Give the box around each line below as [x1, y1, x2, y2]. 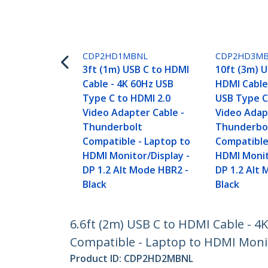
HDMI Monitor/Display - [83, 149, 190, 163]
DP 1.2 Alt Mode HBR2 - [83, 163, 189, 177]
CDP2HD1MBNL [83, 50, 148, 62]
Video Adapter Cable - [83, 106, 185, 120]
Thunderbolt [83, 120, 143, 134]
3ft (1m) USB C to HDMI [83, 63, 190, 77]
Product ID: [70, 252, 124, 266]
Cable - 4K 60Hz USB [83, 77, 174, 91]
